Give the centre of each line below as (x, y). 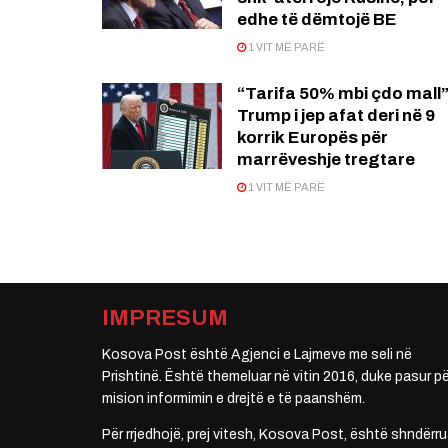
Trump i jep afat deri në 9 (336, 116)
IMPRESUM (165, 318)
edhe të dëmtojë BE (317, 20)
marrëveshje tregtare (326, 160)
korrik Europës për (312, 138)
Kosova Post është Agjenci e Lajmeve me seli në (257, 355)
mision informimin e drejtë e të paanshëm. (233, 399)
